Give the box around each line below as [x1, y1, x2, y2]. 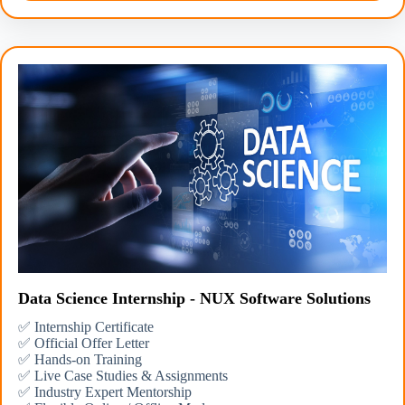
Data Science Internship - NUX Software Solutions [18, 288, 371, 307]
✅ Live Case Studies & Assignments [18, 367, 228, 383]
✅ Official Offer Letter [18, 334, 149, 351]
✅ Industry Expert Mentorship [18, 383, 192, 400]
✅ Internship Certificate [18, 318, 154, 334]
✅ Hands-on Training [18, 351, 142, 367]
